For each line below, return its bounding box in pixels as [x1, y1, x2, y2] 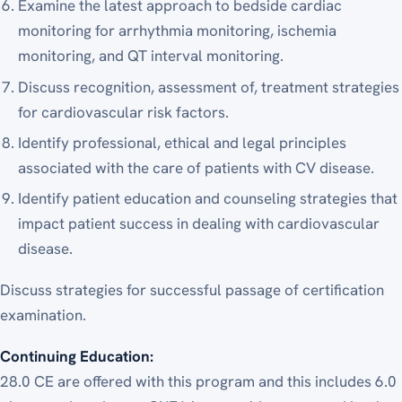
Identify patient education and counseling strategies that [18, 188, 398, 209]
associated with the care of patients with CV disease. [18, 157, 375, 178]
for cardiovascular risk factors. [18, 101, 230, 122]
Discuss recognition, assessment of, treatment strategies [18, 76, 400, 97]
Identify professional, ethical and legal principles [18, 132, 347, 153]
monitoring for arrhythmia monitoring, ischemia [18, 21, 337, 41]
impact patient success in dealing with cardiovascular [18, 214, 380, 234]
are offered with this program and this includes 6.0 [54, 371, 397, 391]
